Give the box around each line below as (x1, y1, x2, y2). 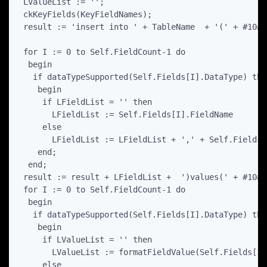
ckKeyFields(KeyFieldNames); (18, 10, 152, 20)
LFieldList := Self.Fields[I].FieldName (18, 110, 233, 120)
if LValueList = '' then (18, 235, 152, 245)
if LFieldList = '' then (18, 97, 152, 107)
